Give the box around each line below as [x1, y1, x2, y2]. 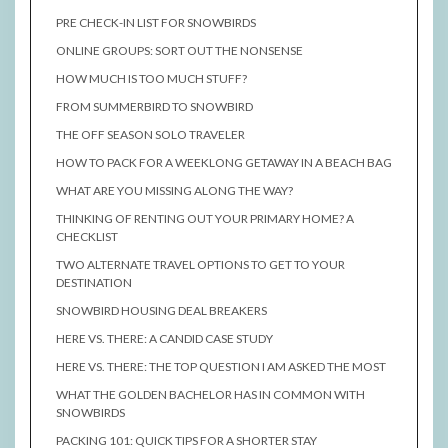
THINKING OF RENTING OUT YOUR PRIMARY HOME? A [56, 211, 354, 227]
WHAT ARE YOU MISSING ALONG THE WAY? [56, 183, 293, 199]
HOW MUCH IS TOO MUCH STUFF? [56, 71, 247, 87]
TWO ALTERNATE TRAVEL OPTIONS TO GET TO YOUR [56, 257, 345, 273]
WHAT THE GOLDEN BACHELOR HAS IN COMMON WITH [56, 387, 365, 403]
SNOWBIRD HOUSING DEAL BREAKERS [56, 303, 267, 319]
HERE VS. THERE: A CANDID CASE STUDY [56, 331, 273, 347]
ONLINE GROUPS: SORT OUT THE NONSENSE [56, 43, 303, 59]
